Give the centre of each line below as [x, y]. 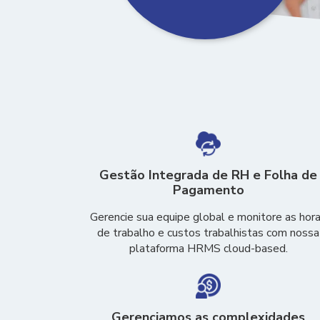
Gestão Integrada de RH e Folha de [209, 175]
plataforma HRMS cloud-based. [208, 249]
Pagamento [208, 190]
